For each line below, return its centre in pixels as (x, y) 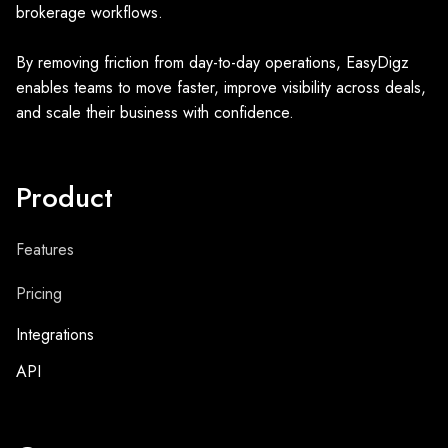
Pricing (39, 293)
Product (64, 197)
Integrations (55, 334)
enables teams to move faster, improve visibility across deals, (221, 87)
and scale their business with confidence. (155, 112)
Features (45, 249)
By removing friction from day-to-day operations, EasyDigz (212, 62)
